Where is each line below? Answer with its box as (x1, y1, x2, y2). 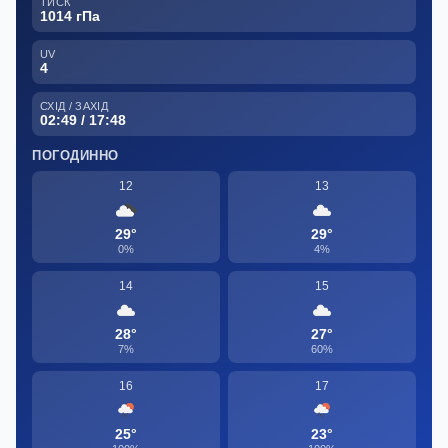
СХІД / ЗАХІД (40, 99, 108, 112)
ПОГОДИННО (32, 147, 119, 163)
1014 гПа (40, 7, 100, 24)
